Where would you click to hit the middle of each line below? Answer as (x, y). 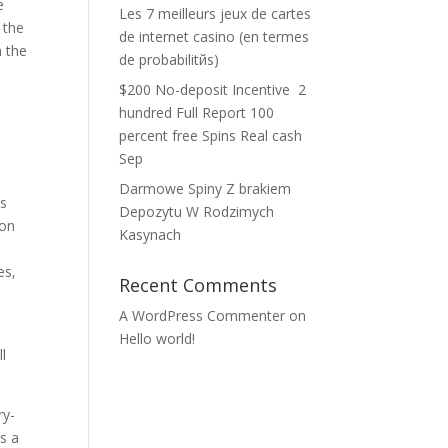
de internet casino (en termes (214, 36)
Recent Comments (198, 285)
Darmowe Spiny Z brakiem (205, 188)
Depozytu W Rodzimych (197, 211)
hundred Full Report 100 (197, 112)
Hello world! (157, 338)
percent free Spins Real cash (211, 135)
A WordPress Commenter (202, 315)
